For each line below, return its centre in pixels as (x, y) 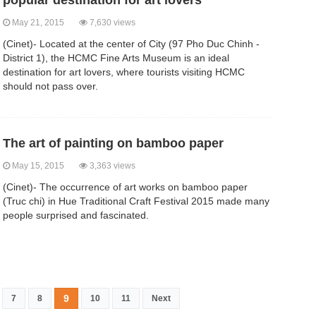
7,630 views (111, 23)
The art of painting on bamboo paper (113, 144)
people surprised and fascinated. (76, 215)
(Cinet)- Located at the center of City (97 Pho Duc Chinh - (131, 44)
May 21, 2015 (44, 23)
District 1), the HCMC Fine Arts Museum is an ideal (116, 58)
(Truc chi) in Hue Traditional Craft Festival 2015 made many (136, 201)
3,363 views (111, 166)
